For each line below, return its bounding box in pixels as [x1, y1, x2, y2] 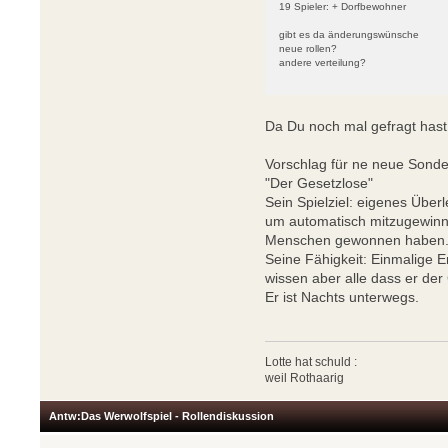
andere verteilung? [279, 57, 367, 69]
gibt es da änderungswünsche [279, 29, 420, 41]
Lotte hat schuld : [265, 355, 358, 370]
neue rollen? [279, 43, 338, 55]
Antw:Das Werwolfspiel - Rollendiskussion [49, 410, 274, 423]
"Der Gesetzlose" [265, 175, 374, 192]
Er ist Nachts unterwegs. [265, 289, 420, 306]
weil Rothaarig [265, 371, 345, 386]
